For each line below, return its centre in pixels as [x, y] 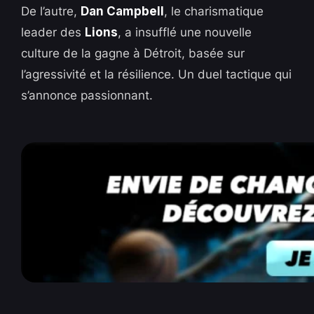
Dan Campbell [123, 11]
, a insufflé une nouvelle [185, 32]
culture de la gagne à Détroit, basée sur [133, 53]
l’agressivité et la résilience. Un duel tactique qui [157, 74]
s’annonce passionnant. [87, 95]
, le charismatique [214, 11]
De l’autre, [51, 11]
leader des [53, 32]
